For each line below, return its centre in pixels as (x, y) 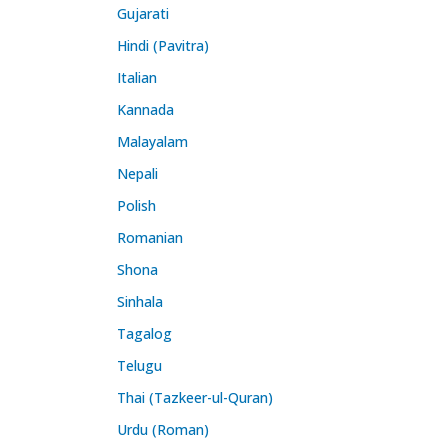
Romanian (150, 237)
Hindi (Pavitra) (163, 45)
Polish (136, 205)
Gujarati (143, 13)
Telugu (139, 365)
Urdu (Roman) (163, 429)
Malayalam (152, 141)
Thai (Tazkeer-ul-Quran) (195, 397)
